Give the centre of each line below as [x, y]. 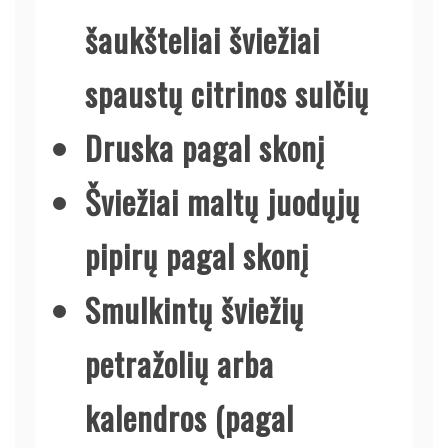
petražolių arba [179, 363]
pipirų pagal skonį [197, 255]
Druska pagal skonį [205, 147]
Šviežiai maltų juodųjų [222, 201]
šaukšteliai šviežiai [202, 39]
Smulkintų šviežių [194, 309]
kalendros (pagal [189, 417]
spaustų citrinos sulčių [227, 93]
